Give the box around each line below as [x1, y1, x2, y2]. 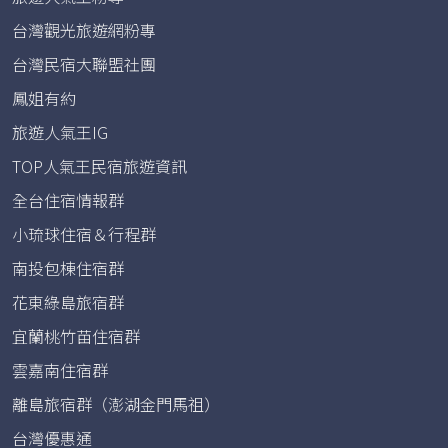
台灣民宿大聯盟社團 [12, 52, 156, 76]
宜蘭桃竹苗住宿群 [12, 324, 140, 348]
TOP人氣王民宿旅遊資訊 [12, 154, 187, 178]
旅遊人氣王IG [12, 120, 108, 144]
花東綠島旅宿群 [12, 290, 124, 314]
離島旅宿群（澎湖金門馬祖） [12, 392, 220, 416]
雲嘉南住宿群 [12, 358, 108, 382]
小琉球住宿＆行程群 [12, 222, 156, 246]
